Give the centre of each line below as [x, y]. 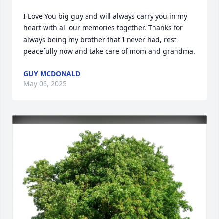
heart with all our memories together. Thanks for [103, 28]
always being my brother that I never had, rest [100, 39]
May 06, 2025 [45, 83]
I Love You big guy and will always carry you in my [105, 16]
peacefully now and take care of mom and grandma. [109, 51]
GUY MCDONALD [52, 74]
